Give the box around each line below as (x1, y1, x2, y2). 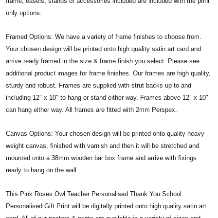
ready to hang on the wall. (6, 166, 78, 174)
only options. (6, 9, 42, 17)
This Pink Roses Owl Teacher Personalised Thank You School (6, 190, 182, 198)
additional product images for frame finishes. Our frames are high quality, (6, 69, 211, 77)
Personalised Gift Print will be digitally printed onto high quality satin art (6, 202, 206, 210)
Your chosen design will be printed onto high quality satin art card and (6, 45, 201, 53)
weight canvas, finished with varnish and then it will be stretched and (6, 142, 199, 149)
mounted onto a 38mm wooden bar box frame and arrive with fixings (6, 154, 197, 162)
